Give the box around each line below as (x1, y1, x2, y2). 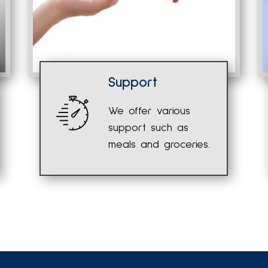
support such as (108, 123, 189, 133)
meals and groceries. (108, 139, 211, 150)
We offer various (108, 106, 191, 117)
